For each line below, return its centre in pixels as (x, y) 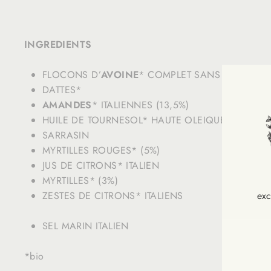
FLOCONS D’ (72, 74)
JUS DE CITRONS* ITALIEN (101, 165)
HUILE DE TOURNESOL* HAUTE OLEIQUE (134, 120)
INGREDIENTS (58, 44)
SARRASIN (66, 135)
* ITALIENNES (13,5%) (140, 105)
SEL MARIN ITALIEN (86, 226)
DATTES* (62, 90)
